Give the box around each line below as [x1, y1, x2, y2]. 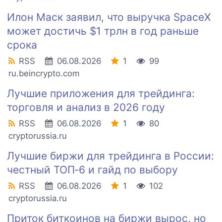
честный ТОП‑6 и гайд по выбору [7, 164, 178, 176]
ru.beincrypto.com [8, 68, 80, 79]
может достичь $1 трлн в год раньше [7, 25, 199, 38]
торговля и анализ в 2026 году [7, 101, 165, 114]
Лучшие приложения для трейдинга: [7, 87, 195, 100]
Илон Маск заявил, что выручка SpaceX [7, 11, 211, 24]
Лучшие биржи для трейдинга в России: [7, 150, 214, 163]
